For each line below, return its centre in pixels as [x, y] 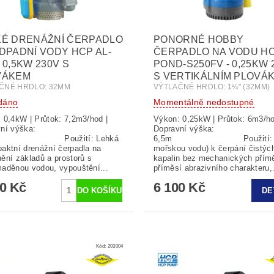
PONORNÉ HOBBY [198, 39]
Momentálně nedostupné [204, 102]
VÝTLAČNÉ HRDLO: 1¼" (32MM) [212, 87]
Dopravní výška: [184, 128]
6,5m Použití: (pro [198, 138]
